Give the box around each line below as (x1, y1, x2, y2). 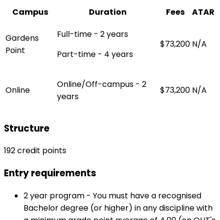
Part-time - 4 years (57, 49, 133, 60)
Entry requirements (4, 166, 96, 180)
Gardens (5, 32, 39, 44)
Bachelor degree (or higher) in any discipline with (24, 202, 213, 214)
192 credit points (4, 145, 66, 157)
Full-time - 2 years (57, 28, 128, 40)
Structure (4, 121, 50, 135)
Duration (88, 6, 127, 18)
